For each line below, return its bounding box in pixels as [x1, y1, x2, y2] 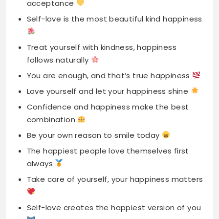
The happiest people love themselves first [26, 91, 189, 102]
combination [26, 60, 78, 71]
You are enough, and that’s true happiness [26, 16, 193, 27]
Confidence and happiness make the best [26, 47, 189, 58]
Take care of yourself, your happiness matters [26, 120, 203, 131]
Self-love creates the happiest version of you [26, 148, 201, 159]
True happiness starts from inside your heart [26, 205, 197, 216]
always [26, 104, 55, 115]
